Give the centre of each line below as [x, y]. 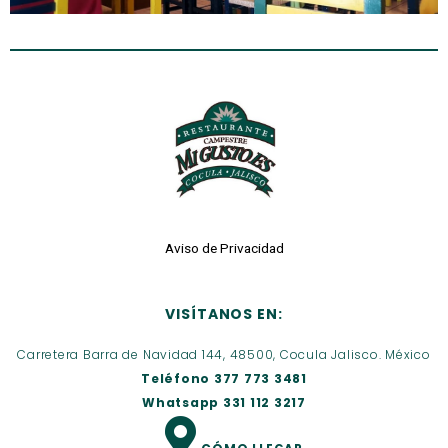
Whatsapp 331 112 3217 [224, 402]
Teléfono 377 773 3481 [224, 378]
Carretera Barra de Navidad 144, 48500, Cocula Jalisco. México [224, 354]
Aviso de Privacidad [224, 248]
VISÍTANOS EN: [224, 313]
